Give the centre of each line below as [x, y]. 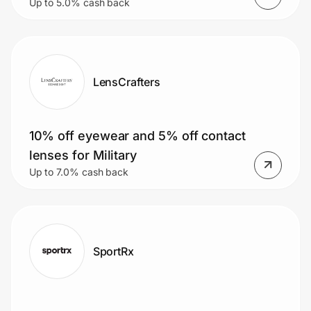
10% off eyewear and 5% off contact [137, 135]
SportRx [114, 251]
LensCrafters [126, 82]
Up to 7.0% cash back [79, 171]
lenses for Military [83, 155]
